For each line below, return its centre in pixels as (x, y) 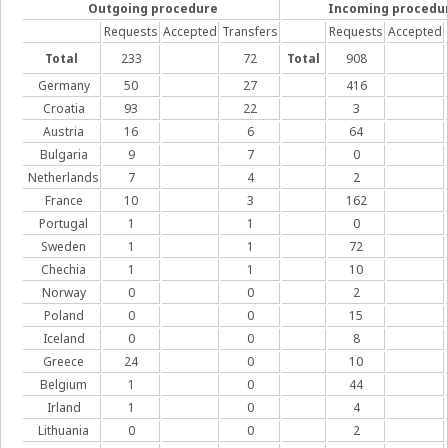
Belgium (63, 384)
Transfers (250, 31)
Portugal (63, 223)
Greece (63, 361)
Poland (63, 315)
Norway (63, 292)
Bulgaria (63, 154)
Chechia (63, 269)
